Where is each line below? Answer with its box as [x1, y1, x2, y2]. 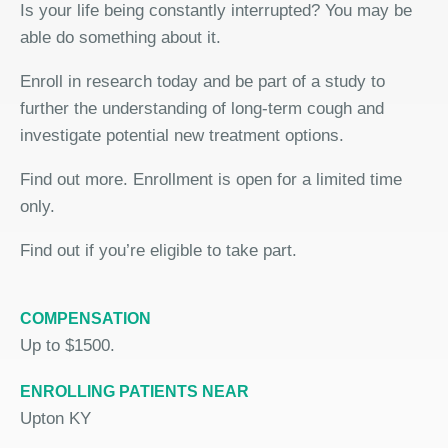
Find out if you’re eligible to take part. [20, 241, 297, 260]
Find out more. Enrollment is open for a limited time [20, 170, 402, 189]
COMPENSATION [20, 310, 151, 327]
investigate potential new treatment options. [20, 126, 344, 145]
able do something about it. [20, 28, 221, 47]
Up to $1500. [20, 336, 115, 355]
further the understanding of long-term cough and [20, 99, 384, 118]
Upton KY [20, 409, 91, 428]
